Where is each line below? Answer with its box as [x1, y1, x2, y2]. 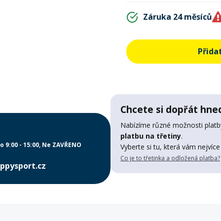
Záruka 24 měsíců [143, 11, 212, 22]
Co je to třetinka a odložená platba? [120, 154, 220, 162]
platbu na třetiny [120, 131, 181, 141]
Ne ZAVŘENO [42, 141, 81, 149]
